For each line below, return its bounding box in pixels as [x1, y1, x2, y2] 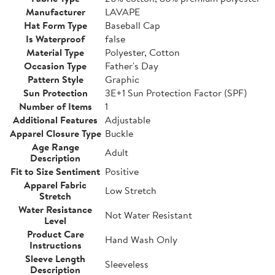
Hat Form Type [23, 18, 87, 32]
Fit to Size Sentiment [10, 164, 100, 178]
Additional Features [13, 112, 98, 126]
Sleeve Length [25, 251, 85, 265]
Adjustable [105, 112, 150, 126]
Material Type [26, 45, 84, 59]
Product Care [26, 227, 84, 241]
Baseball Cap [105, 18, 160, 32]
